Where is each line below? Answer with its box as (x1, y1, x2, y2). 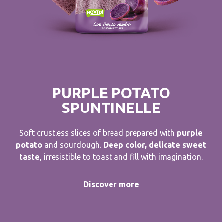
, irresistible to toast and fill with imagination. (40, 152, 203, 162)
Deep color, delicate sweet (103, 140, 206, 150)
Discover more (83, 180, 139, 189)
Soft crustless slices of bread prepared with (19, 128, 177, 138)
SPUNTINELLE (61, 99, 161, 116)
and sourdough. (42, 140, 103, 150)
